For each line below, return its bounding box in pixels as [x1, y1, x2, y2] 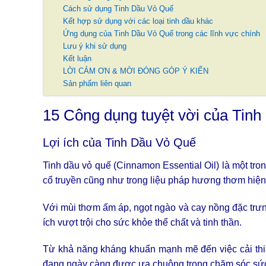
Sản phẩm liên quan [62, 79, 131, 88]
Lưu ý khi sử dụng [62, 42, 126, 50]
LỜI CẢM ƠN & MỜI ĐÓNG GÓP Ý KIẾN [62, 66, 208, 75]
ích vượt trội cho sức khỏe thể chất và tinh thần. [43, 217, 242, 227]
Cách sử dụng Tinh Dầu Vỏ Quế [62, 4, 173, 13]
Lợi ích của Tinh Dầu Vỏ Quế [43, 135, 196, 149]
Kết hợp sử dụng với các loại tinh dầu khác [62, 17, 213, 26]
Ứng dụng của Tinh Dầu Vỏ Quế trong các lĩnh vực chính [62, 29, 260, 38]
